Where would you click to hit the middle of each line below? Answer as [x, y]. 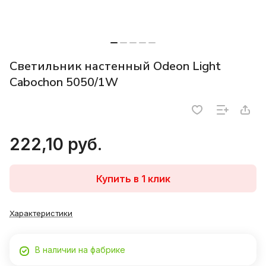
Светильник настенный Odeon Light [115, 66]
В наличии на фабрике [80, 250]
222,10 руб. [56, 145]
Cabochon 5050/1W [64, 83]
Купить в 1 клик [133, 178]
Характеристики [41, 213]
